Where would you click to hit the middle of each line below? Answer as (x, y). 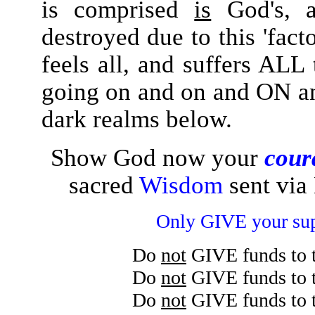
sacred (104, 185)
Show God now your (157, 157)
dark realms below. (136, 119)
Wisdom (181, 185)
